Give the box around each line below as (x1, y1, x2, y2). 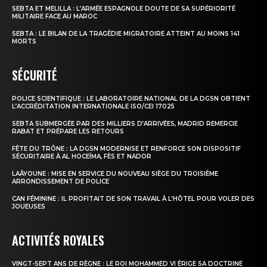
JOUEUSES (12, 203, 45, 211)
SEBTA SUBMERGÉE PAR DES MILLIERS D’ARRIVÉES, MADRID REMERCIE (12, 120, 238, 128)
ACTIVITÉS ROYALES (12, 231, 104, 250)
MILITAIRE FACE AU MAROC (12, 13, 97, 21)
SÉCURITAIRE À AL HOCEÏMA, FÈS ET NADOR (12, 153, 151, 161)
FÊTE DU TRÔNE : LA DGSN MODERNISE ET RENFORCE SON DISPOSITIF (12, 145, 241, 153)
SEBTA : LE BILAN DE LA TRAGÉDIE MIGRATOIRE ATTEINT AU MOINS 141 (12, 30, 240, 38)
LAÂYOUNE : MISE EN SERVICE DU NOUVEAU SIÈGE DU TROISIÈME (12, 170, 218, 178)
